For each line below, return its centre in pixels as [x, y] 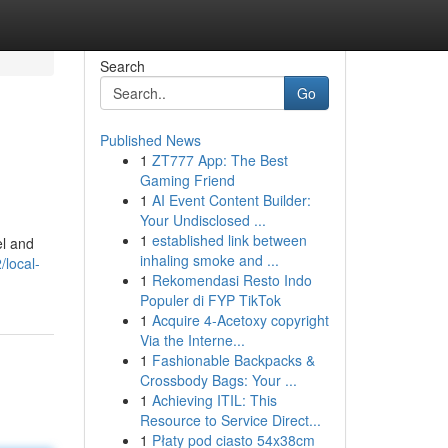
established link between [229, 240]
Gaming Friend [187, 180]
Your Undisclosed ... [202, 220]
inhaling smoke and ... [209, 260]
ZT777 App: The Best [219, 160]
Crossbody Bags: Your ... [218, 380]
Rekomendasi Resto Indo [231, 280]
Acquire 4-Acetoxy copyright [240, 320]
